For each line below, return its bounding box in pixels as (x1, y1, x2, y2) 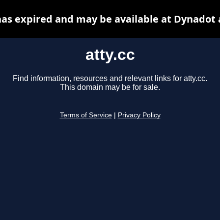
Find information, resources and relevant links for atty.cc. (13, 74, 207, 83)
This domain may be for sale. (60, 83, 160, 92)
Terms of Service (59, 111, 112, 119)
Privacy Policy (117, 111, 161, 119)
